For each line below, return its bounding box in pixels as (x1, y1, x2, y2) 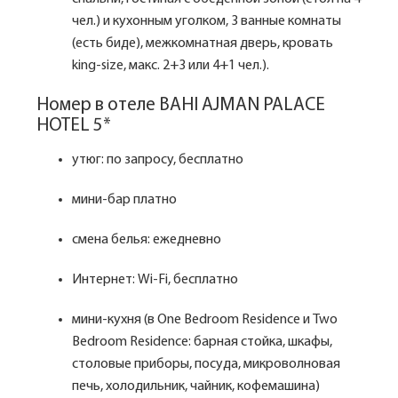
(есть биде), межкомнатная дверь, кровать (72, 36, 333, 51)
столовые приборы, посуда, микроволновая (72, 357, 340, 371)
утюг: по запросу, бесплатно (72, 153, 246, 167)
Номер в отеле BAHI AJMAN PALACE (36, 96, 325, 115)
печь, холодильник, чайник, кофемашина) (72, 379, 322, 394)
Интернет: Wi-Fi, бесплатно (72, 273, 241, 287)
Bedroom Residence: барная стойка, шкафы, (72, 335, 332, 349)
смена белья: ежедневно (72, 233, 224, 247)
